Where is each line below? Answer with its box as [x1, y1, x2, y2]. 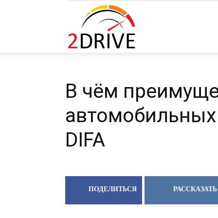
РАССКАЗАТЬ [173, 185, 217, 193]
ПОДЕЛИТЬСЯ [88, 185, 137, 193]
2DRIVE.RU [136, 21, 170, 31]
